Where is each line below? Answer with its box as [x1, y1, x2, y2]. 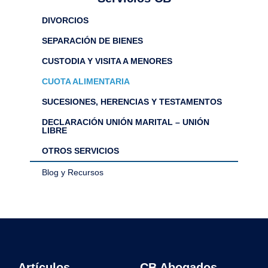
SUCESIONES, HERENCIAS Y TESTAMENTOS [42, 97, 222, 106]
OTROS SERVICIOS [42, 146, 119, 156]
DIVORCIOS [42, 16, 89, 25]
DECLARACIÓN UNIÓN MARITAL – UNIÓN [42, 117, 209, 127]
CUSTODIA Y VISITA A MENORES [42, 56, 172, 66]
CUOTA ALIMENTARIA [42, 77, 130, 86]
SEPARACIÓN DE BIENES [42, 36, 143, 45]
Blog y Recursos [42, 167, 103, 177]
